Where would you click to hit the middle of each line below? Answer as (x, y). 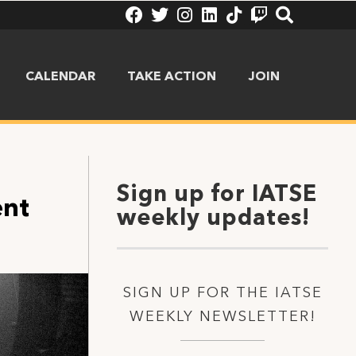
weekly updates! (213, 219)
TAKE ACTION (171, 77)
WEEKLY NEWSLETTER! (222, 317)
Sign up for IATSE (217, 195)
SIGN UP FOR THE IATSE (222, 293)
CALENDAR (60, 77)
